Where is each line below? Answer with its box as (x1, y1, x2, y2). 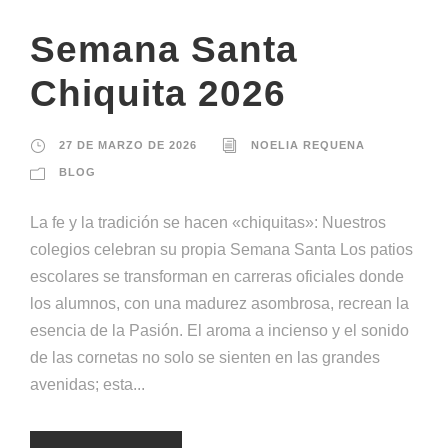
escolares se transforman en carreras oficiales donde (30, 268, 404, 286)
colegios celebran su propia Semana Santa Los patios (30, 241, 413, 259)
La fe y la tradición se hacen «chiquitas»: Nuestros (30, 214, 386, 232)
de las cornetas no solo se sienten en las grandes (30, 349, 380, 367)
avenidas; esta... (30, 376, 145, 394)
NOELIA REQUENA (251, 139, 365, 152)
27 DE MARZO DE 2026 (59, 139, 197, 152)
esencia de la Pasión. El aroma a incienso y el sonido (30, 322, 409, 340)
